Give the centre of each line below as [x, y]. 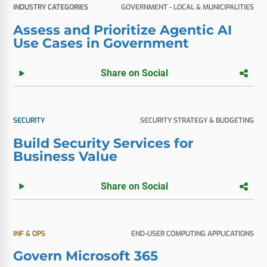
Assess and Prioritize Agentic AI [123, 30]
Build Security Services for [103, 143]
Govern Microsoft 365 [86, 256]
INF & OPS [30, 233]
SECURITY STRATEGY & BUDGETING [197, 121]
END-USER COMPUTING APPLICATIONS [192, 233]
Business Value [66, 156]
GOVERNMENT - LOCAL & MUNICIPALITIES [187, 7]
